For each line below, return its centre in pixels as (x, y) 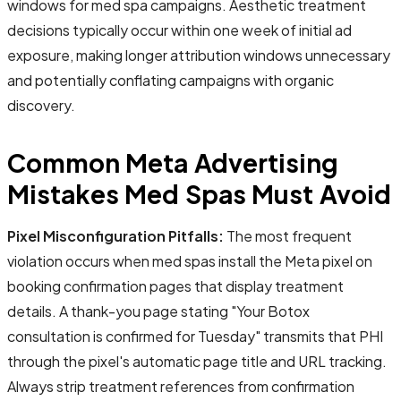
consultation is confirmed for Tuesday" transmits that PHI (195, 336)
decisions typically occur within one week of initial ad (179, 30)
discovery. (41, 105)
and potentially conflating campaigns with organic (171, 80)
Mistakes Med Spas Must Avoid (199, 193)
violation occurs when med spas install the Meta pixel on (190, 260)
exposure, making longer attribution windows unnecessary (199, 55)
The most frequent (288, 235)
